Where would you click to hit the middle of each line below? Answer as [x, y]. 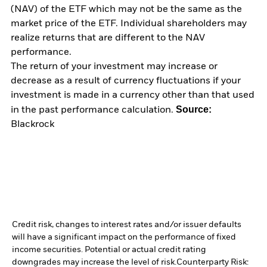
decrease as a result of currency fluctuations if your [126, 81]
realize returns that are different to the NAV [108, 38]
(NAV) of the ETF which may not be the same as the [126, 10]
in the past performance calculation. [93, 111]
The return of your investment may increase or [114, 67]
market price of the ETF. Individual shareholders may [129, 24]
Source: [194, 110]
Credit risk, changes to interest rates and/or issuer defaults [127, 225]
